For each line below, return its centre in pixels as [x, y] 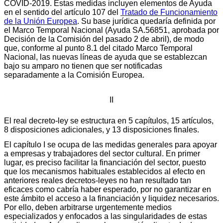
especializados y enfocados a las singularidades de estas [106, 216]
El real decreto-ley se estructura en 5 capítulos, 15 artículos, [109, 120]
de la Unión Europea [41, 21]
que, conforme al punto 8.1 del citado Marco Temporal [98, 48]
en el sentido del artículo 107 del [62, 12]
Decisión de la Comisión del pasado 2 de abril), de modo [104, 39]
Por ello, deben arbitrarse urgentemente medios [88, 207]
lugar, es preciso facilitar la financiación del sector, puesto [105, 162]
